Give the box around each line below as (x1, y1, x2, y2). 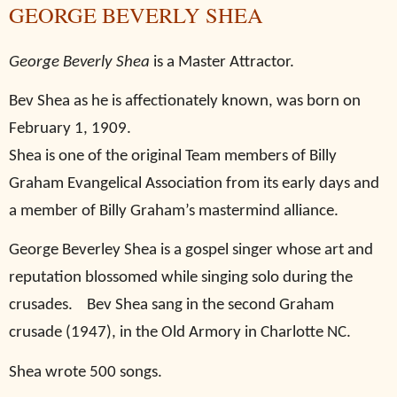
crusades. (9, 297, 73, 315)
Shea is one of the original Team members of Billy (9, 147, 337, 165)
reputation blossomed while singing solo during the (9, 269, 353, 287)
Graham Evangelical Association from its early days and (9, 175, 379, 192)
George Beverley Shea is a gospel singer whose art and (9, 242, 373, 260)
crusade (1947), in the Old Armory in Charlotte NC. (9, 324, 354, 342)
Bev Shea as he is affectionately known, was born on (9, 92, 361, 110)
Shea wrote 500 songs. (9, 363, 162, 381)
